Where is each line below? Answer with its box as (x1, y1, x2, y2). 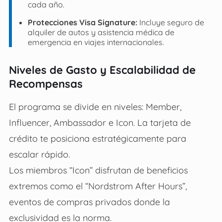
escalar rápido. (8, 148, 70, 160)
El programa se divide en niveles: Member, (8, 101, 181, 112)
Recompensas (8, 76, 83, 91)
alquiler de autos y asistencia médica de (27, 27, 174, 37)
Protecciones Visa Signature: (27, 17, 137, 27)
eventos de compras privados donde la (8, 196, 170, 207)
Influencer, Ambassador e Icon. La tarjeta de (8, 116, 191, 128)
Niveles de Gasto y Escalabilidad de (8, 62, 196, 77)
